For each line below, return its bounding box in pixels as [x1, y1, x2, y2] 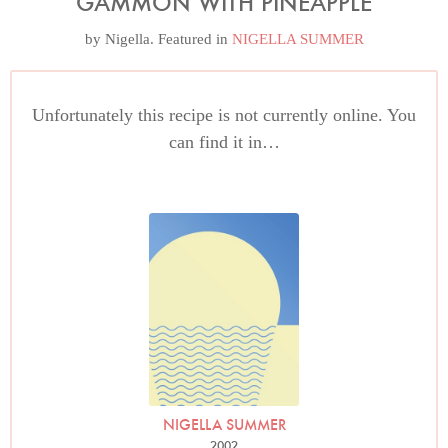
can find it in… [168, 132, 280, 152]
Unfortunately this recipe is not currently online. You [32, 105, 416, 125]
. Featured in [149, 31, 232, 47]
